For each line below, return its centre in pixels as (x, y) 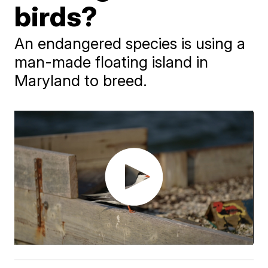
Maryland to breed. (81, 80)
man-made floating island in (112, 62)
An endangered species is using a (130, 43)
